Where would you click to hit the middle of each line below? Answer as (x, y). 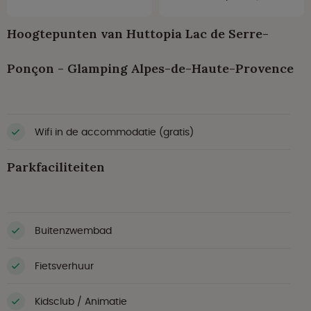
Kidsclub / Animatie (81, 301)
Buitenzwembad (73, 230)
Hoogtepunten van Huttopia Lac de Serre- (138, 34)
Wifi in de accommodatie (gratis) (114, 132)
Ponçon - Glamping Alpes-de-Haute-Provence (150, 69)
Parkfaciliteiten (56, 167)
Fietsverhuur (64, 266)
